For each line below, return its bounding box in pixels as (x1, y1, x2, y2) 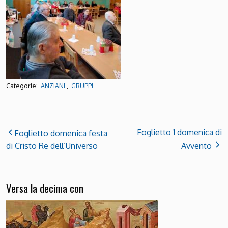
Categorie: (6, 81, 39, 90)
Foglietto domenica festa (14, 128, 107, 138)
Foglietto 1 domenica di (137, 127, 222, 137)
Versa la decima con (6, 180, 83, 196)
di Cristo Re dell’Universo (6, 140, 98, 151)
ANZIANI (41, 82, 65, 90)
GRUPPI (71, 82, 93, 90)
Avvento (181, 140, 212, 151)
